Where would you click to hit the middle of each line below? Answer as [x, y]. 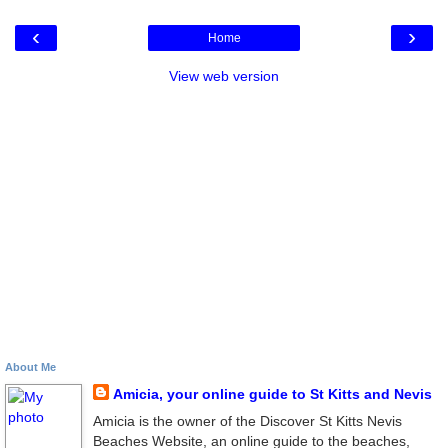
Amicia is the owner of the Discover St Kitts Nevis [247, 420]
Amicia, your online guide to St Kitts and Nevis [272, 393]
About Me [30, 366]
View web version [224, 75]
